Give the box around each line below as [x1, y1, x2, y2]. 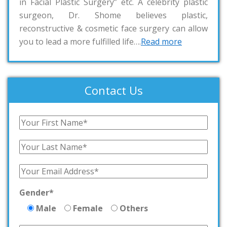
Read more [141, 36, 182, 48]
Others [120, 203, 148, 214]
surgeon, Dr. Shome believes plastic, [19, 10, 208, 21]
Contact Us [84, 83, 143, 98]
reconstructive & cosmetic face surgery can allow [19, 23, 208, 34]
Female [73, 203, 103, 214]
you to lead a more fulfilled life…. [19, 36, 141, 48]
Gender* [19, 187, 54, 199]
